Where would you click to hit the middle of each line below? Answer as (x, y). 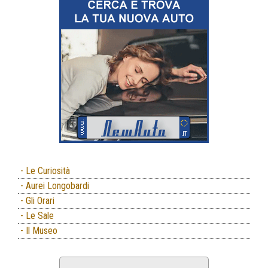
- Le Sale (36, 215)
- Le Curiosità (44, 170)
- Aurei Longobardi (54, 185)
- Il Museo (38, 230)
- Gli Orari (36, 200)
